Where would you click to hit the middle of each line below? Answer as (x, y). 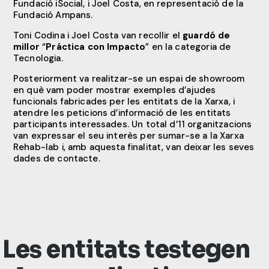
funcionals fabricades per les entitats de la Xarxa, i (124, 102)
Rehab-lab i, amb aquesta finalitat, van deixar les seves (134, 147)
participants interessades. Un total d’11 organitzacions (133, 125)
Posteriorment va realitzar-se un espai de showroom (129, 79)
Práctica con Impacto (96, 47)
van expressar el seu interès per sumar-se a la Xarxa (128, 136)
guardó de (205, 36)
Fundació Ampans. (53, 15)
